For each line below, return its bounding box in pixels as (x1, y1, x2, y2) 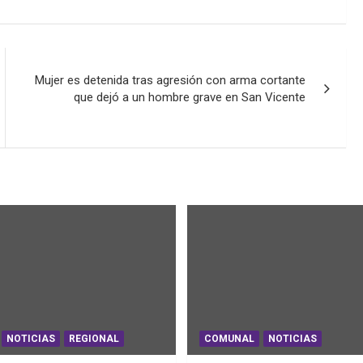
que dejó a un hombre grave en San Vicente (74, 89, 306, 105)
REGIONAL (68, 333, 119, 345)
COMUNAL (204, 333, 254, 345)
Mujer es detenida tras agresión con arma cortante (35, 72, 306, 88)
